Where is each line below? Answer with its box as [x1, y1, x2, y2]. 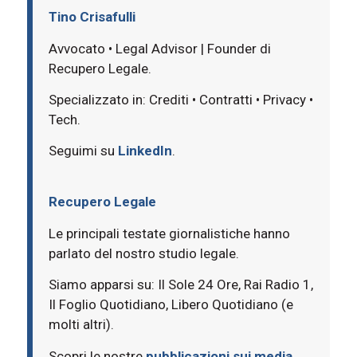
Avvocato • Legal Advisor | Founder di [48, 40, 271, 57]
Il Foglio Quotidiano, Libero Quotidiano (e [48, 296, 293, 313]
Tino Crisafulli [48, 9, 135, 25]
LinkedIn [117, 143, 172, 159]
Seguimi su [48, 143, 118, 159]
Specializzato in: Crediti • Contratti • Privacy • [48, 91, 313, 108]
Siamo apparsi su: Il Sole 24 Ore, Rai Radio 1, [48, 277, 313, 293]
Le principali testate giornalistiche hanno [48, 225, 290, 241]
